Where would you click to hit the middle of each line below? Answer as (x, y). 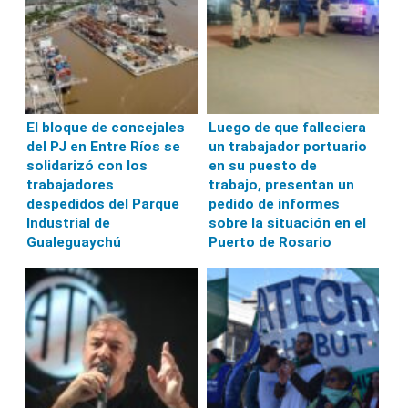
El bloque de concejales (106, 128)
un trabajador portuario (287, 147)
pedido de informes (274, 204)
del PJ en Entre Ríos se (104, 147)
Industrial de (69, 224)
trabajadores (71, 185)
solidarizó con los (87, 166)
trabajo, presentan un (281, 185)
